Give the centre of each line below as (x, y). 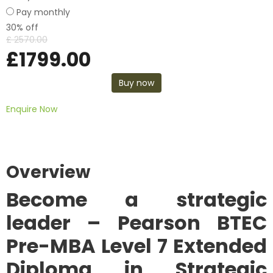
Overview (48, 172)
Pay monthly (43, 12)
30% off (22, 28)
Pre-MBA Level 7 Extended (136, 246)
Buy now (136, 83)
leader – (53, 223)
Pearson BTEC (192, 223)
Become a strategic (136, 200)
